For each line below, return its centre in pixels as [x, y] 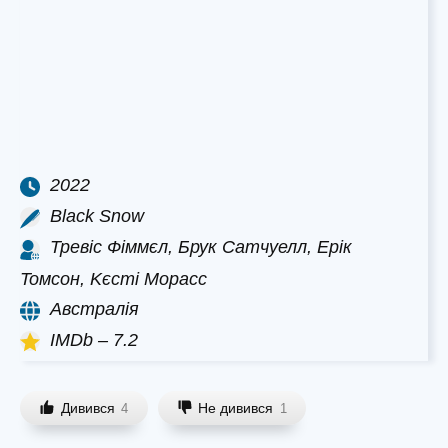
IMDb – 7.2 [94, 339]
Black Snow [97, 216]
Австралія [94, 308]
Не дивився [236, 408]
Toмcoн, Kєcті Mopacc [113, 278]
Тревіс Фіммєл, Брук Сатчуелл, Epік [201, 247]
